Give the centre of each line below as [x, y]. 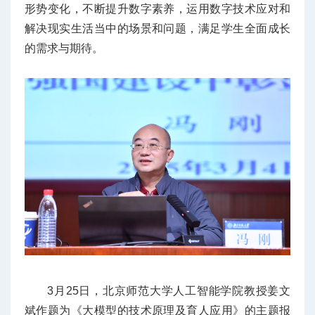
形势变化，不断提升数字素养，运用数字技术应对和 [157, 9]
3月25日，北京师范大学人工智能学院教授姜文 [169, 291]
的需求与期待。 [64, 48]
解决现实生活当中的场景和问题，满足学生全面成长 [157, 28]
